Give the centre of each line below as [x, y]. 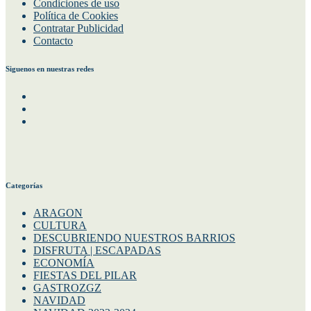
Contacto [53, 40]
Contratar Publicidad [78, 28]
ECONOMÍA [64, 262]
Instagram [54, 108]
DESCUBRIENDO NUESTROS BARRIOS [134, 237]
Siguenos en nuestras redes [50, 68]
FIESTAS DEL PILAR [85, 275]
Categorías [24, 185]
